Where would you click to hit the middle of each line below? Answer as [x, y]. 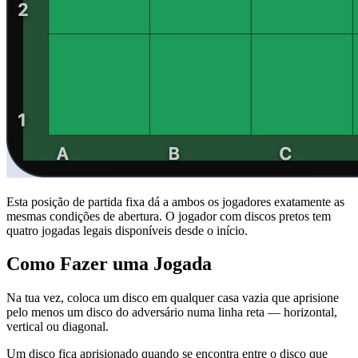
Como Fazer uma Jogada [109, 264]
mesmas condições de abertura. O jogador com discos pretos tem [169, 216]
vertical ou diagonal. [58, 327]
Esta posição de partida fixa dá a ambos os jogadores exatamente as [175, 201]
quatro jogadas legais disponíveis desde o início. [127, 230]
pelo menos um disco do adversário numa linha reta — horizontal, [172, 312]
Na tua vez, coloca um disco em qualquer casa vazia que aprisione [173, 298]
